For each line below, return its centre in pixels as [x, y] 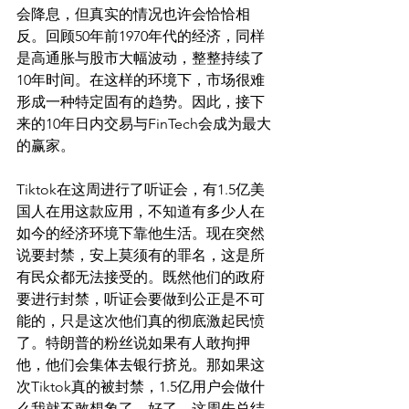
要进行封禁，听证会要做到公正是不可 [141, 299]
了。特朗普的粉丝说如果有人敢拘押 [133, 343]
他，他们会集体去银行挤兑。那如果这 [141, 365]
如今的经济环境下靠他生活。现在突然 [141, 233]
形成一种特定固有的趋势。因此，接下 [141, 102]
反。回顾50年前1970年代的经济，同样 [141, 36]
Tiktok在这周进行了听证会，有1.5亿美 [141, 189]
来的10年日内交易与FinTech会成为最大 [144, 124]
